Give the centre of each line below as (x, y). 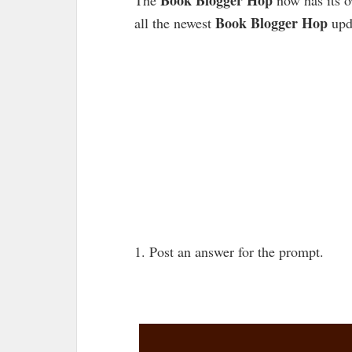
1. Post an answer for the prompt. (229, 251)
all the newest (175, 22)
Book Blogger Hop (271, 22)
